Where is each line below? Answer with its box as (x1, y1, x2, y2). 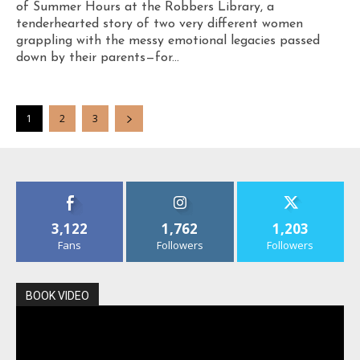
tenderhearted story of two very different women (16, 18, 303, 31)
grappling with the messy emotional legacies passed (16, 35, 320, 48)
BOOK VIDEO (26, 289, 89, 303)
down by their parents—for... (16, 51, 179, 65)
